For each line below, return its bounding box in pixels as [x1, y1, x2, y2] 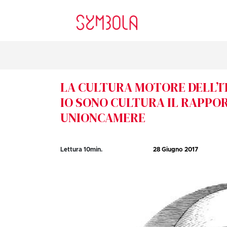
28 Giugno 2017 [153, 146, 199, 153]
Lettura [60, 146, 84, 153]
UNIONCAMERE [60, 109, 146, 127]
